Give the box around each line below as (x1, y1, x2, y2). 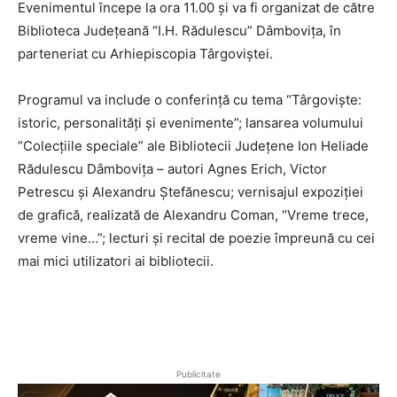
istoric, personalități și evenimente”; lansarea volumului (18, 114, 363, 131)
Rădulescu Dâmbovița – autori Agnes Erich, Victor (18, 160, 327, 177)
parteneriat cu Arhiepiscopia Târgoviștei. (18, 45, 273, 62)
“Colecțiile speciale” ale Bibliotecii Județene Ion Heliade (18, 137, 369, 154)
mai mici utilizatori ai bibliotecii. (18, 253, 214, 269)
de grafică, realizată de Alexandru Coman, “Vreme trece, (18, 206, 369, 223)
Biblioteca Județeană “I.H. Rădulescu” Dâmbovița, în (18, 22, 341, 39)
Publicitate (176, 369, 221, 379)
